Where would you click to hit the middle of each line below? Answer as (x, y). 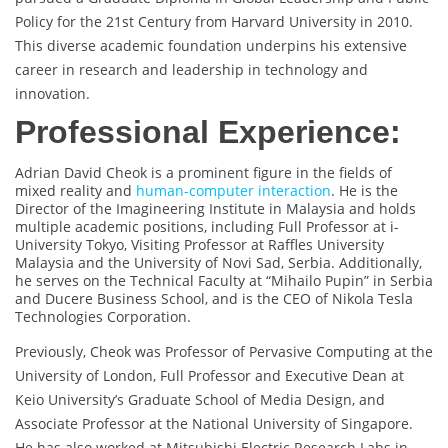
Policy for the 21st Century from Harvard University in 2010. (214, 22)
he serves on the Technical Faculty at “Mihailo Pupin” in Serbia (224, 281)
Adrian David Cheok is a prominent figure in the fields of (203, 173)
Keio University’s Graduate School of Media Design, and (200, 400)
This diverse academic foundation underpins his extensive (211, 46)
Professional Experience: (208, 132)
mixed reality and (75, 191)
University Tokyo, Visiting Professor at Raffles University (199, 245)
